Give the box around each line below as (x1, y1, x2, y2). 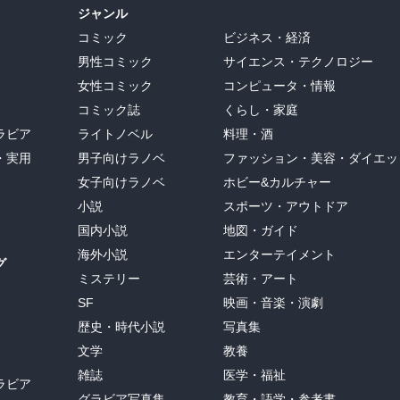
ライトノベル (78, 127, 153, 142)
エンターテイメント (223, 247, 336, 262)
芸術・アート (223, 271, 298, 287)
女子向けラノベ (78, 175, 165, 190)
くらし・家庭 (223, 103, 298, 118)
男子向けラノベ (78, 151, 165, 166)
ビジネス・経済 (223, 30, 311, 46)
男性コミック (78, 54, 153, 70)
